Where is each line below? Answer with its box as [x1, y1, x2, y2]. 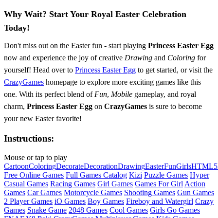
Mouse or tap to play [4, 153, 67, 162]
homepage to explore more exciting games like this [44, 77, 201, 86]
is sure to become [147, 102, 202, 110]
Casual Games [4, 180, 48, 188]
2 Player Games [4, 197, 53, 206]
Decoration [84, 162, 118, 171]
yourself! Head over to [4, 65, 75, 74]
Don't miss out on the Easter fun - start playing [4, 41, 148, 50]
